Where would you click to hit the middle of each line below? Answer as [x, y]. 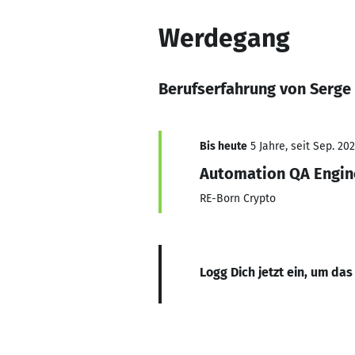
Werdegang [224, 38]
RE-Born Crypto [238, 198]
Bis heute [223, 146]
